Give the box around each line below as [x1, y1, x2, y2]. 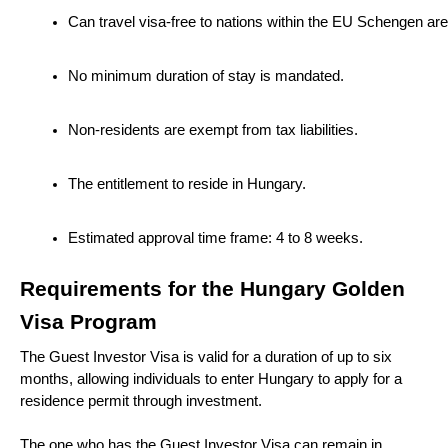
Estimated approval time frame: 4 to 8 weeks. [68, 229, 363, 246]
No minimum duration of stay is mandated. [68, 67, 344, 84]
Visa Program [20, 309, 157, 334]
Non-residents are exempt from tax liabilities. [68, 121, 358, 138]
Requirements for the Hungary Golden [20, 276, 405, 301]
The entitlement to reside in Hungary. [68, 175, 306, 192]
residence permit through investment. [20, 392, 262, 409]
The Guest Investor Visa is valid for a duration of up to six [20, 348, 392, 365]
